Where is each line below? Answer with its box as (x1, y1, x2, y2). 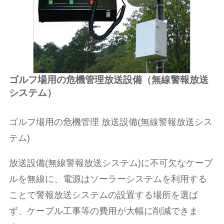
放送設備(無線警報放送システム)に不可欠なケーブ (8, 157, 213, 168)
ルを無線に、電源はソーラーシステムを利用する (8, 173, 207, 184)
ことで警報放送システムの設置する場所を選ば (8, 189, 198, 200)
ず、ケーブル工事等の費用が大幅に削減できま (8, 205, 198, 216)
